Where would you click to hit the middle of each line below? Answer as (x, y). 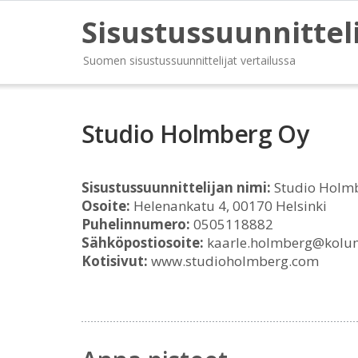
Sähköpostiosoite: (143, 243)
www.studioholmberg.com (233, 261)
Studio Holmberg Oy (195, 134)
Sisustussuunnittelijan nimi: (176, 187)
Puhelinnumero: (136, 224)
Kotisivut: (115, 261)
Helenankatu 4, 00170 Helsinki (229, 206)
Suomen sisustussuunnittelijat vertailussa (189, 60)
